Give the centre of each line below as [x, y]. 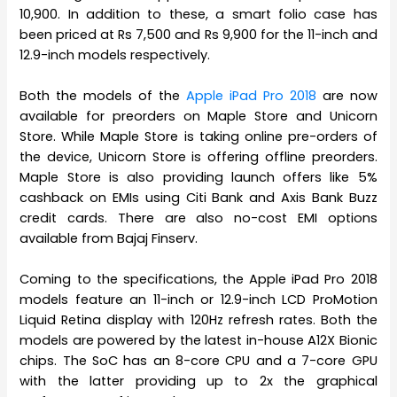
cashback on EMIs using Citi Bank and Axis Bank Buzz [198, 198]
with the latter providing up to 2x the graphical [198, 381]
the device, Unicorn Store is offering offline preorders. [198, 157]
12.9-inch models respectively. [115, 54]
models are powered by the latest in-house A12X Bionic [198, 341]
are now [346, 96]
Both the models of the [103, 96]
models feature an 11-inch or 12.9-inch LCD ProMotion [198, 300]
